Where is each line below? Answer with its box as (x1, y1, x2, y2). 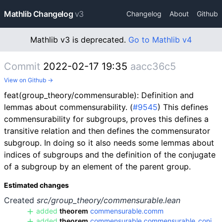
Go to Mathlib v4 (128, 35, 192, 45)
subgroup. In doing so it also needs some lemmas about (4, 138, 214, 148)
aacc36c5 (130, 60, 176, 72)
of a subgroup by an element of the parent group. (4, 162, 191, 171)
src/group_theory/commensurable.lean (37, 195, 180, 205)
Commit (4, 60, 40, 72)
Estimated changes (4, 181, 69, 189)
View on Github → (4, 76, 53, 84)
